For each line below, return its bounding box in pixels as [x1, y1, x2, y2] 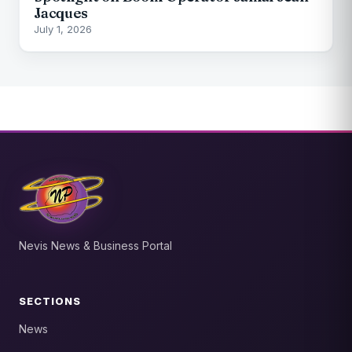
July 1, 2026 [34, 22, 92, 35]
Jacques [34, 3, 88, 22]
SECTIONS [19, 294, 82, 307]
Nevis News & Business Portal [19, 238, 172, 252]
